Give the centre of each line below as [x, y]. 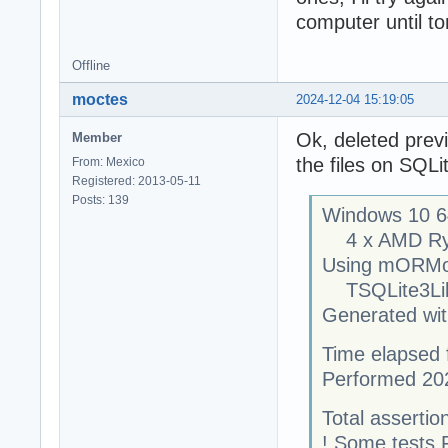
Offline [91, 65]
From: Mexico [108, 161]
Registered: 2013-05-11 [136, 180]
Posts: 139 [100, 199]
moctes [100, 99]
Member [97, 137]
